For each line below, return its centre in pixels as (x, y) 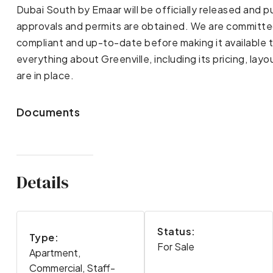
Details (42, 182)
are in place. (45, 75)
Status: (176, 232)
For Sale (176, 247)
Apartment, (55, 253)
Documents (48, 112)
